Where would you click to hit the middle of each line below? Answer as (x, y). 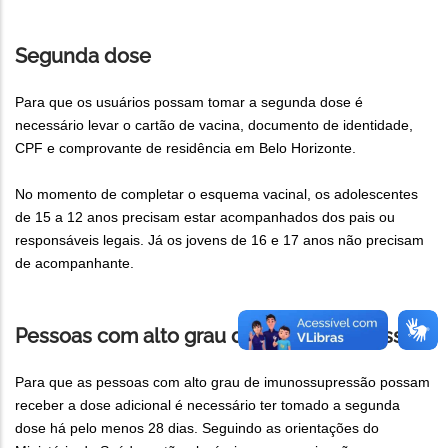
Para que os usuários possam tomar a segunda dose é (189, 102)
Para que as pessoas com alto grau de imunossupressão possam (222, 382)
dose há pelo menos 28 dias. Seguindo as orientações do (197, 428)
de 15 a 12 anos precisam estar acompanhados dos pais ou (205, 217)
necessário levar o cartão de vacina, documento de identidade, (214, 125)
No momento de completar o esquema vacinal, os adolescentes (216, 194)
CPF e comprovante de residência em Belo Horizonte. (185, 148)
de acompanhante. (74, 263)
